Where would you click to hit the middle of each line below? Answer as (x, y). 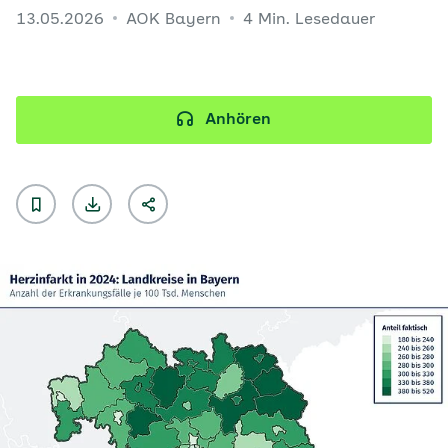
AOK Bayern (176, 20)
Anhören (238, 120)
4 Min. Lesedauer (309, 20)
